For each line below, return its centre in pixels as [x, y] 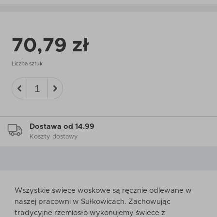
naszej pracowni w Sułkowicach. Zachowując [93, 202]
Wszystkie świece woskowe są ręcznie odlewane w [103, 191]
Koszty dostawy [54, 137]
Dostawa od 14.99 [62, 127]
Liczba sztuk [27, 64]
